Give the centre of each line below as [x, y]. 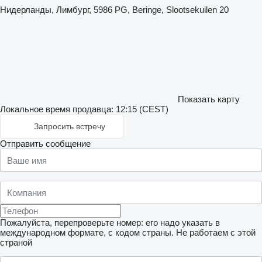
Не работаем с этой [216, 232]
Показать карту [209, 99]
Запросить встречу [70, 126]
